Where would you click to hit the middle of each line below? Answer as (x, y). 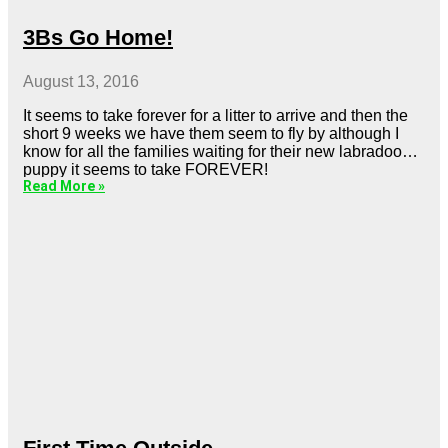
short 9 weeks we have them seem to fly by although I (211, 133)
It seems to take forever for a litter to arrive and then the (215, 115)
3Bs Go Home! (98, 37)
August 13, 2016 (81, 81)
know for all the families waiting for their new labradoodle (223, 151)
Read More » (64, 185)
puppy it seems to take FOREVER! (145, 169)
